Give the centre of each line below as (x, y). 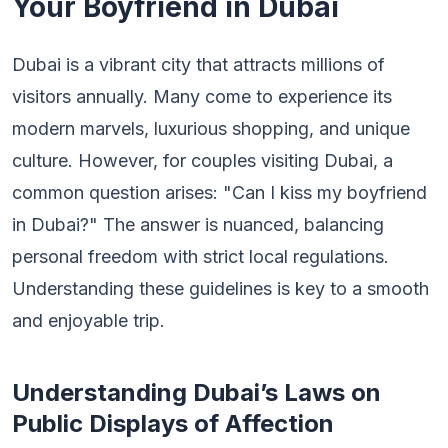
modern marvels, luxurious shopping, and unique (211, 128)
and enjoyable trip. (88, 320)
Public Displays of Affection (173, 423)
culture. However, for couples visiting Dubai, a (202, 160)
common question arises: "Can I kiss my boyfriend (219, 192)
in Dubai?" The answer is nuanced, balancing (198, 224)
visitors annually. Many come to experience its (202, 96)
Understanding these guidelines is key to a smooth (220, 288)
